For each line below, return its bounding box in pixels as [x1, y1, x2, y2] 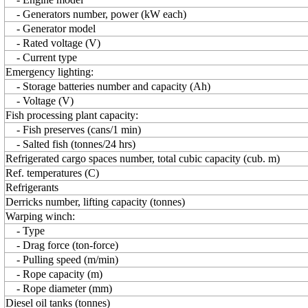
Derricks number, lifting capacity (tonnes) [5, 196, 185, 208]
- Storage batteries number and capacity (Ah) [5, 80, 210, 92]
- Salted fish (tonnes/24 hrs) [5, 138, 135, 150]
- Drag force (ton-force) [5, 239, 118, 251]
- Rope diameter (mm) [5, 283, 112, 294]
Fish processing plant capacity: [5, 109, 138, 121]
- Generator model [5, 23, 96, 34]
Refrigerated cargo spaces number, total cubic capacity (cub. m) [5, 153, 280, 164]
